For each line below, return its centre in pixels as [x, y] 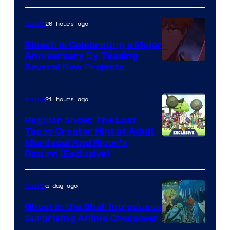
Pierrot [176, 68]
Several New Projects [74, 68]
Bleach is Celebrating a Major [93, 45]
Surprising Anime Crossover [92, 218]
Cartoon [180, 144]
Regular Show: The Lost [80, 120]
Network [180, 159]
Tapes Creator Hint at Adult [90, 132]
